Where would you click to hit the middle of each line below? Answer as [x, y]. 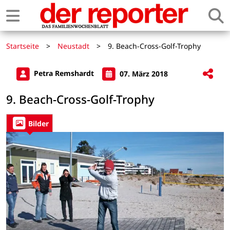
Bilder [39, 123]
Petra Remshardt [64, 73]
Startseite [23, 46]
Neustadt [73, 46]
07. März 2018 [143, 73]
